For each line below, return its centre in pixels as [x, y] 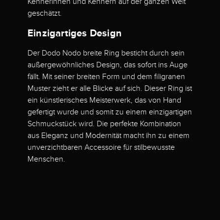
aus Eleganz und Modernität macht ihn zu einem [109, 136]
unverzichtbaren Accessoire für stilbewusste [101, 148]
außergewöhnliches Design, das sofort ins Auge [108, 65]
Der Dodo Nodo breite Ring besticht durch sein [106, 53]
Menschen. [46, 159]
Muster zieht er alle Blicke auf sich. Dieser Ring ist [110, 89]
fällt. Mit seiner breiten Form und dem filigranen [106, 77]
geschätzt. [45, 14]
